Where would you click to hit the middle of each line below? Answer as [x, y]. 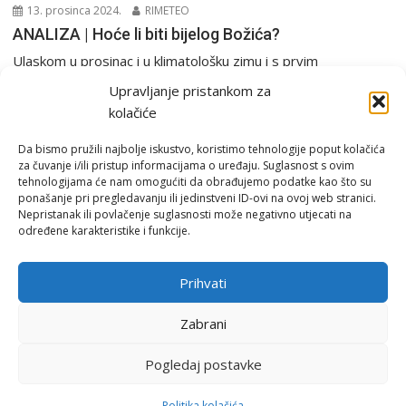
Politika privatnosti [203, 292]
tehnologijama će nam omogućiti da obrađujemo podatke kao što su [195, 182]
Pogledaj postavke [203, 364]
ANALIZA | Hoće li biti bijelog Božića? [147, 34]
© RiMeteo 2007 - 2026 [203, 389]
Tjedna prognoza [193, 106]
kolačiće [133, 112]
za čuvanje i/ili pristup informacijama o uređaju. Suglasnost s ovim [186, 165]
